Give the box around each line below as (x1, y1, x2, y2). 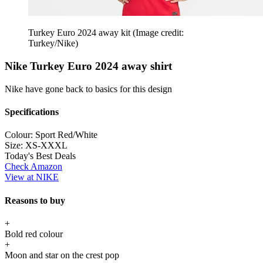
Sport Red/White (35, 130, 97, 140)
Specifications (5, 107, 59, 117)
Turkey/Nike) (28, 38, 78, 49)
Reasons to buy (5, 195, 65, 205)
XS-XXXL (25, 140, 68, 151)
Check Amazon (5, 161, 62, 172)
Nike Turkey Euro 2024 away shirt (5, 60, 172, 73)
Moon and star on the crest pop (5, 249, 119, 260)
